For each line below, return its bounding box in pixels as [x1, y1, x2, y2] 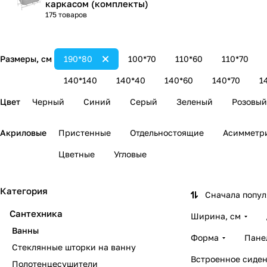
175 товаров [45, 10, 87, 19]
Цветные [58, 149, 95, 159]
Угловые [114, 149, 147, 159]
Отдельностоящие [130, 128, 204, 138]
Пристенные [58, 128, 111, 138]
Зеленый [176, 97, 213, 107]
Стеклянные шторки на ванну [12, 242, 136, 252]
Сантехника [10, 208, 63, 219]
